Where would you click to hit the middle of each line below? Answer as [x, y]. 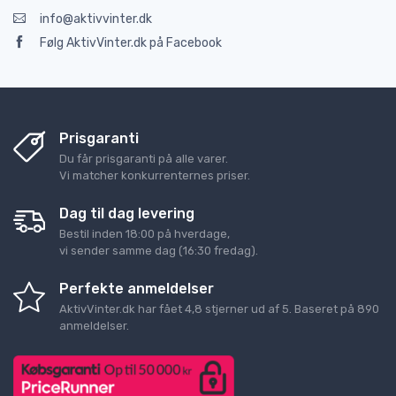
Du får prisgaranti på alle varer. [144, 158]
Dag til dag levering [127, 213]
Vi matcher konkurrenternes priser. [155, 175]
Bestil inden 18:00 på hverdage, [145, 233]
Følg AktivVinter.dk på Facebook [131, 42]
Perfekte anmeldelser [137, 288]
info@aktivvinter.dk [96, 19]
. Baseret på [323, 308]
